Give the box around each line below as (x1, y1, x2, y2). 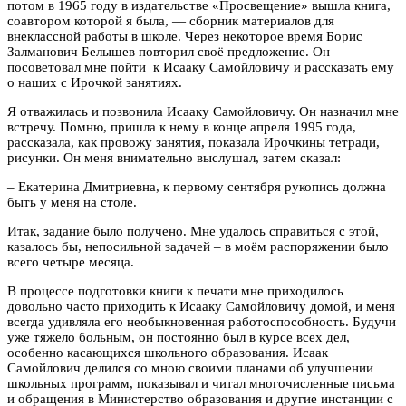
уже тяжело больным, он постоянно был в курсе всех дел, (7, 330, 350, 345)
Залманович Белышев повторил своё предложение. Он (7, 44, 330, 60)
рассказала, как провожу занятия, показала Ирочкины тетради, (7, 135, 380, 150)
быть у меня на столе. (7, 195, 137, 210)
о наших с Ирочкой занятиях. (7, 75, 182, 91)
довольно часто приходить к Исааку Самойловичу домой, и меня (7, 299, 395, 314)
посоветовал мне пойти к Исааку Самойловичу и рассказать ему (7, 60, 394, 75)
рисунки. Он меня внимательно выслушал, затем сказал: (7, 150, 341, 166)
